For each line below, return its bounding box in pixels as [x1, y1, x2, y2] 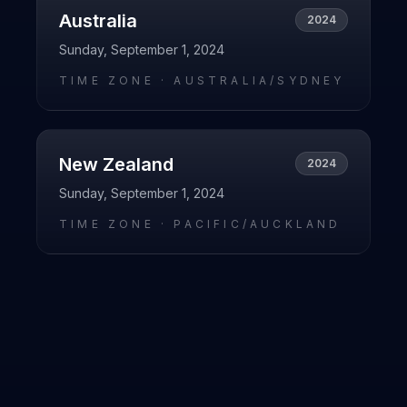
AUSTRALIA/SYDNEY [174, 74, 345, 87]
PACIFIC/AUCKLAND [174, 217, 342, 231]
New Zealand [59, 154, 174, 175]
